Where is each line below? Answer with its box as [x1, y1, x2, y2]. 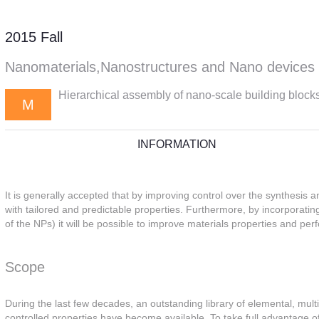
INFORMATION [137, 138, 216, 150]
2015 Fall [5, 29, 63, 45]
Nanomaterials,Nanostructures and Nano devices [5, 59, 315, 75]
